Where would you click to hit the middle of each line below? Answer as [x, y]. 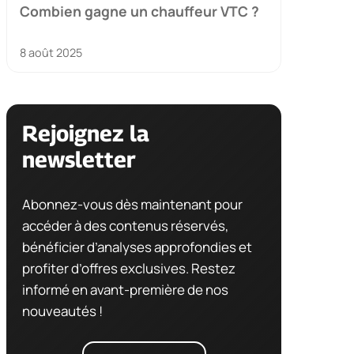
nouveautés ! [62, 311]
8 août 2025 [51, 52]
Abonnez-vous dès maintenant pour [132, 204]
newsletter [79, 159]
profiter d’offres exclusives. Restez [129, 268]
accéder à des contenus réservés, [126, 225]
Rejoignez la [86, 133]
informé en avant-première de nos [125, 289]
